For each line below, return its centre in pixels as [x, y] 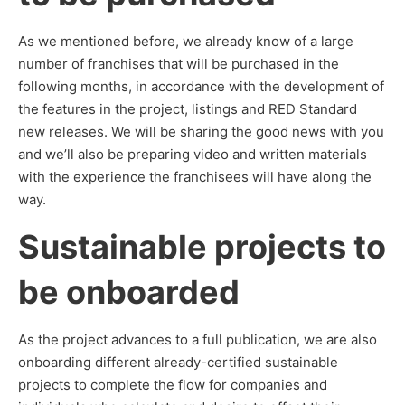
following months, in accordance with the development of [201, 86]
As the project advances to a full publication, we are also [198, 339]
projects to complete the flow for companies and [173, 385]
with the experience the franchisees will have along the [195, 177]
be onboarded [129, 292]
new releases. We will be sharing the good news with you [201, 132]
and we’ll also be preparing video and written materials [193, 154]
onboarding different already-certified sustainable [178, 362]
